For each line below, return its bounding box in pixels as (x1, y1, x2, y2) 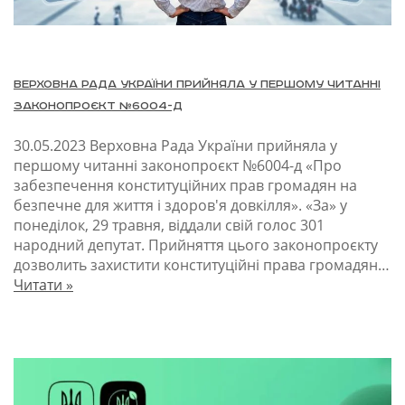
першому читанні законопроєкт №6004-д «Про (14, 155, 342, 176)
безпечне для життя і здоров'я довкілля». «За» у (14, 195, 347, 216)
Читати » (14, 275, 73, 296)
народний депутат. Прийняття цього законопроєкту (14, 235, 378, 256)
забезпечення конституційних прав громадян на (14, 175, 357, 196)
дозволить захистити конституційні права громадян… (14, 255, 390, 276)
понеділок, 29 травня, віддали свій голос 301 (14, 215, 325, 236)
